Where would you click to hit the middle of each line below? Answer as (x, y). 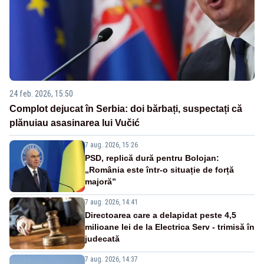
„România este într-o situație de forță (159, 169)
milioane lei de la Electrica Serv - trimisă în (170, 227)
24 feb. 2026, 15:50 (41, 93)
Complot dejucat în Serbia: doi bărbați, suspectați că (126, 108)
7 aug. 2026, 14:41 (111, 202)
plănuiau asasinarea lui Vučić (75, 123)
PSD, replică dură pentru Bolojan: (152, 158)
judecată (102, 238)
